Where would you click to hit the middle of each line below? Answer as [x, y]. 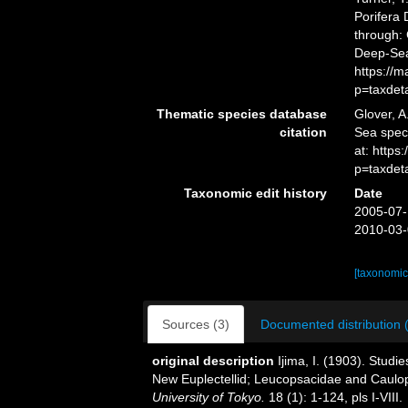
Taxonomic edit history [255, 193]
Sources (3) [196, 324]
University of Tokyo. [209, 397]
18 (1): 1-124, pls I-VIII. [334, 397]
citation [303, 132]
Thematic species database [241, 114]
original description [213, 361]
